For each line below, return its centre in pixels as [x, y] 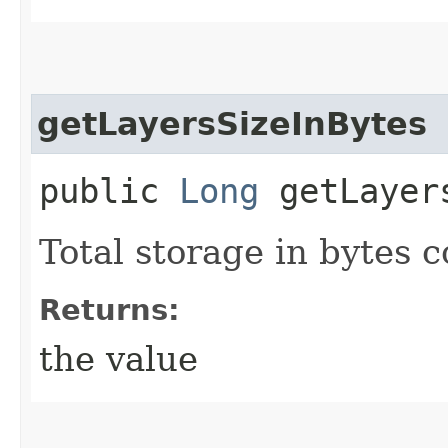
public [109, 190]
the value [118, 358]
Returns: [109, 309]
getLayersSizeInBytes [232, 123]
